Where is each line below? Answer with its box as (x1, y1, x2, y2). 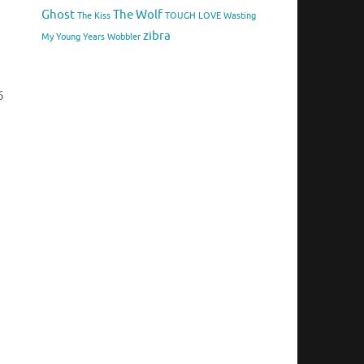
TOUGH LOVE (165, 11, 221, 22)
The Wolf (113, 6, 162, 24)
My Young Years (41, 32, 105, 43)
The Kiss (77, 11, 110, 22)
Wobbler (107, 32, 141, 43)
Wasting (223, 11, 256, 22)
